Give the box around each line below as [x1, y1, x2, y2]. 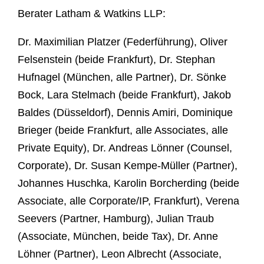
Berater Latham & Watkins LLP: [18, 7, 166, 19]
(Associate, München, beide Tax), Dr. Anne [18, 230, 218, 242]
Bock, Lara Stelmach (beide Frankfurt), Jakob [18, 88, 231, 101]
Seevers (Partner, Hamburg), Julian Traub [18, 212, 214, 225]
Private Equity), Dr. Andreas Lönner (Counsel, [18, 141, 232, 154]
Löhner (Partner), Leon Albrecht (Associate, [18, 247, 222, 260]
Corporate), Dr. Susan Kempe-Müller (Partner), [18, 159, 237, 171]
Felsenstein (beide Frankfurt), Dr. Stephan [18, 53, 215, 65]
